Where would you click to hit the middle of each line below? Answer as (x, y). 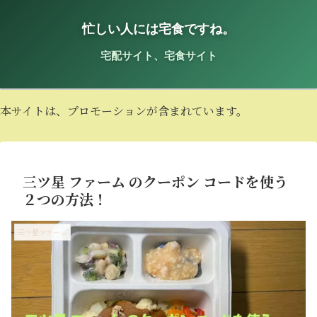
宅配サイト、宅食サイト (158, 56)
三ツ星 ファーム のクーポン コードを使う (155, 181)
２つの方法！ (65, 199)
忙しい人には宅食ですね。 (158, 28)
